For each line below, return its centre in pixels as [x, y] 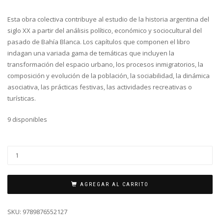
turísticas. [22, 98]
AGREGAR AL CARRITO [114, 184]
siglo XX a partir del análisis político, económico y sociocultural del [105, 31]
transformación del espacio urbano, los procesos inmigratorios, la [105, 65]
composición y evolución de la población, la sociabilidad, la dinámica [109, 76]
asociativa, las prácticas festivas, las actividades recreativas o [100, 87]
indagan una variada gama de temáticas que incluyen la [91, 53]
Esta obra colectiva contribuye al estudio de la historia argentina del [108, 19]
